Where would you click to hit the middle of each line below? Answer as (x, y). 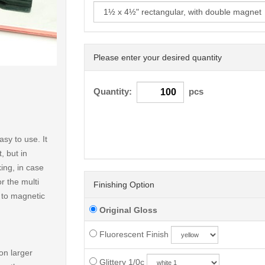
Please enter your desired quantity (157, 58)
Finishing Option (124, 185)
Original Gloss (127, 210)
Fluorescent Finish (132, 235)
